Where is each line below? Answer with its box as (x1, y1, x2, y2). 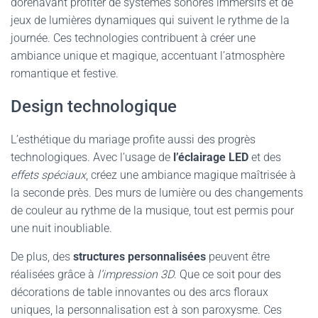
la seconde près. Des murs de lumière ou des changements (11, 186, 303, 199)
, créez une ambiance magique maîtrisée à (86, 168, 296, 182)
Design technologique (11, 97, 177, 116)
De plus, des (11, 250, 73, 263)
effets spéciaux (11, 168, 86, 182)
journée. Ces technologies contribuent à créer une (11, 31, 256, 45)
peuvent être (206, 250, 270, 263)
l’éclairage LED (173, 150, 248, 164)
